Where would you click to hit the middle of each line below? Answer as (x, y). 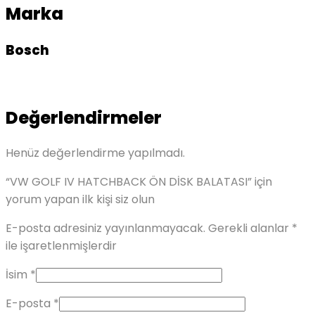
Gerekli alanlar (250, 228)
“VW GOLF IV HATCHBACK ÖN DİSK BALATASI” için (139, 181)
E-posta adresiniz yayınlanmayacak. (105, 228)
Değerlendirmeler (84, 117)
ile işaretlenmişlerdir (61, 245)
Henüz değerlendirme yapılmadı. (95, 153)
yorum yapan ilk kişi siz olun (80, 199)
